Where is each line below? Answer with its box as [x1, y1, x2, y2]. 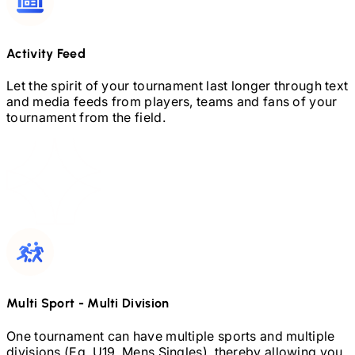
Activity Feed [6, 45, 86, 61]
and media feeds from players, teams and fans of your [6, 94, 338, 110]
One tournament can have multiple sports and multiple [6, 327, 335, 344]
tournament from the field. [6, 109, 166, 126]
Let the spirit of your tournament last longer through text [6, 78, 349, 94]
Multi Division [87, 296, 170, 311]
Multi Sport [6, 296, 75, 311]
